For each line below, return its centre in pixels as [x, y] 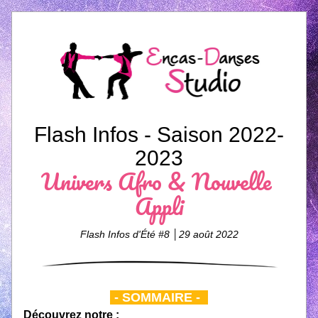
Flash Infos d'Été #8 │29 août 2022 [159, 234]
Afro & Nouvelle [194, 181]
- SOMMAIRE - [157, 297]
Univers [79, 181]
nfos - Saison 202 [181, 135]
